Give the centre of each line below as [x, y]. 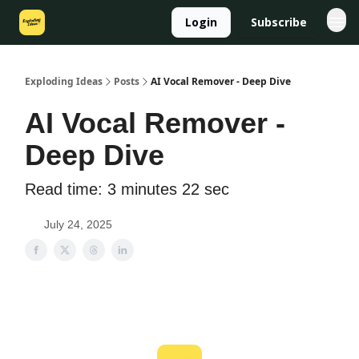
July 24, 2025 [78, 224]
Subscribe [279, 22]
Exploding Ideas [64, 81]
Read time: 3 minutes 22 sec [127, 189]
